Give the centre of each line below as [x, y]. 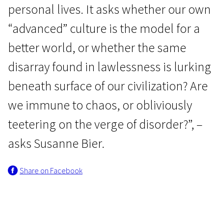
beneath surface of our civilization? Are [108, 86]
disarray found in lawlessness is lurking [110, 67]
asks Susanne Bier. [56, 143]
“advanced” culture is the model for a [104, 28]
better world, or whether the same [97, 47]
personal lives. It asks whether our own [109, 9]
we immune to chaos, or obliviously [100, 105]
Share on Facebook [51, 170]
